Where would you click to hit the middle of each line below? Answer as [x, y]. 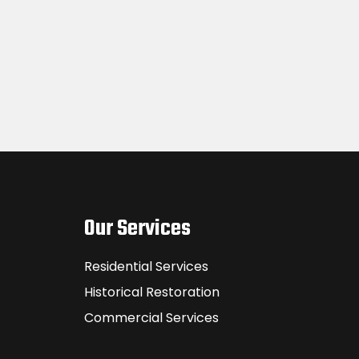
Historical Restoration [152, 292]
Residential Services [146, 266]
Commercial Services [151, 318]
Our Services [137, 229]
